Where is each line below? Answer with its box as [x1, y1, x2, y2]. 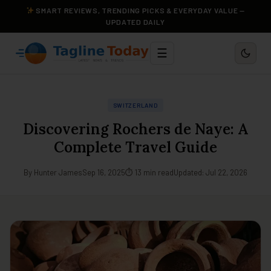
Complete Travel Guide [54, 138, 217, 157]
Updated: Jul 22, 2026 [174, 168, 247, 177]
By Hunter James [24, 168, 82, 177]
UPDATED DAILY [105, 18, 166, 26]
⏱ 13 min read [125, 168, 174, 177]
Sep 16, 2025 [82, 168, 125, 177]
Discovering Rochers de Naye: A [23, 120, 248, 139]
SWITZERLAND [113, 102, 158, 109]
